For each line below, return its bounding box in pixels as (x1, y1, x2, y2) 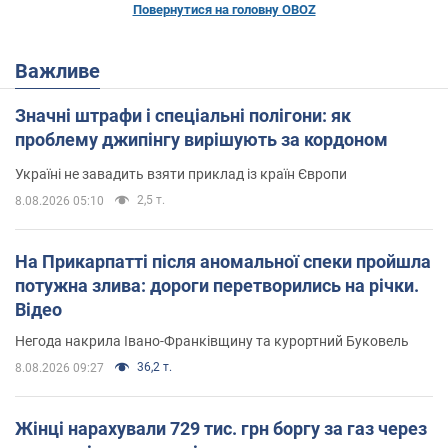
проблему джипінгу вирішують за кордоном (15, 128, 388, 150)
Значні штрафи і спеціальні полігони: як (15, 104, 351, 126)
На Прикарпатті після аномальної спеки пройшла (15, 250, 431, 272)
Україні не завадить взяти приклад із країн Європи (15, 165, 347, 182)
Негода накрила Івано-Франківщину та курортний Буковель (15, 332, 409, 349)
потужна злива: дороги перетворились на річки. (15, 274, 419, 296)
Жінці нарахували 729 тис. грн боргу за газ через (15, 417, 427, 439)
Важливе (28, 58, 100, 83)
